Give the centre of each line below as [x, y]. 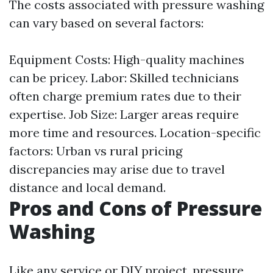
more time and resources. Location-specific [135, 133]
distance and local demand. [87, 187]
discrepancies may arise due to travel [117, 169]
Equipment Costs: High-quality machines [127, 59]
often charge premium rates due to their [125, 96]
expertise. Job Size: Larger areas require [124, 114]
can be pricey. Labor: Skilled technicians [124, 78]
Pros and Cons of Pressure [136, 208]
